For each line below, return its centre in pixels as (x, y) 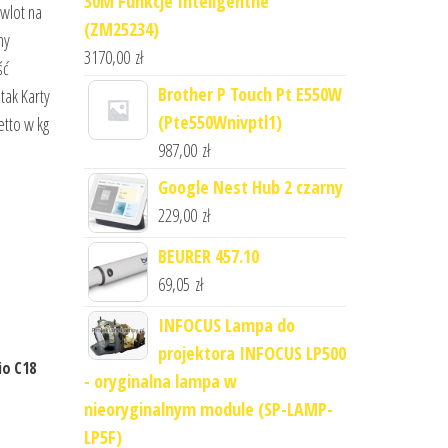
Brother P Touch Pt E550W (249, 94)
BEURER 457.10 (208, 256)
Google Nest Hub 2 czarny (250, 187)
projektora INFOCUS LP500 (251, 353)
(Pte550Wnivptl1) (219, 122)
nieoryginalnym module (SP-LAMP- (208, 409)
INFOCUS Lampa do (226, 325)
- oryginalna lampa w (160, 381)
